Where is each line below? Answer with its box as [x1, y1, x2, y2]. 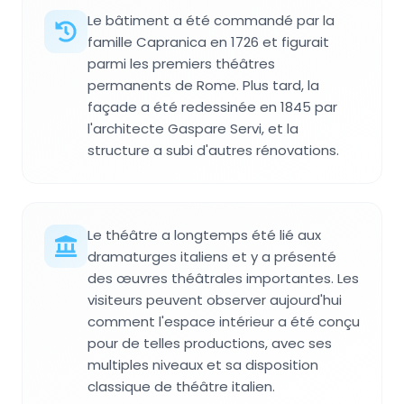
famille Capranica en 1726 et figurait [87, 32, 329, 51]
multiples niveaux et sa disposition [87, 354, 318, 374]
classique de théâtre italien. [87, 376, 275, 396]
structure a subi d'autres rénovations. [87, 140, 339, 160]
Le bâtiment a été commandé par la [87, 10, 335, 30]
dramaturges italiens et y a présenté [87, 246, 336, 266]
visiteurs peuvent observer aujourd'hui [87, 289, 342, 309]
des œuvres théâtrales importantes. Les [87, 268, 359, 288]
